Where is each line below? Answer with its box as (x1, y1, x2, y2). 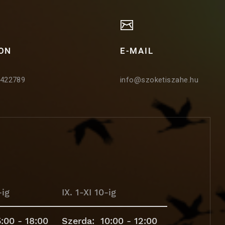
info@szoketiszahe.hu (120, 75, 198, 84)
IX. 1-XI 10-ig (62, 186, 116, 197)
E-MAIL (120, 45, 154, 56)
